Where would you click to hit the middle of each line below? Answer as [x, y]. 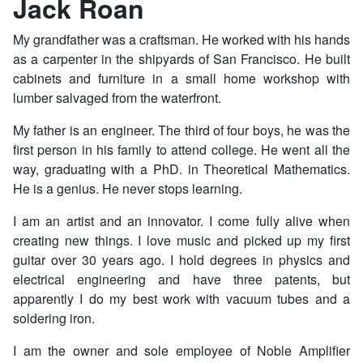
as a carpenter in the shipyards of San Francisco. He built [181, 59]
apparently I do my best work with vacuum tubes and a [181, 299]
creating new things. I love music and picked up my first [181, 241]
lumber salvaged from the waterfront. [117, 98]
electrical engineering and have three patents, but [181, 280]
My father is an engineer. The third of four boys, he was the [181, 130]
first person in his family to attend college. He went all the [181, 150]
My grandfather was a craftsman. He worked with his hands [181, 40]
